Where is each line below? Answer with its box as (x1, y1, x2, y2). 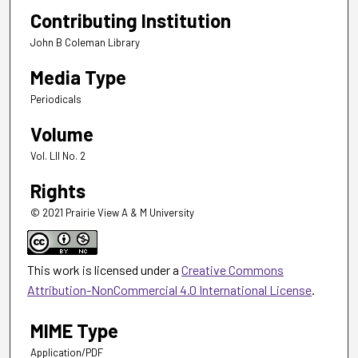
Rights (30, 179, 86, 203)
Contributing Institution (30, 9, 231, 33)
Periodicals (30, 93, 82, 106)
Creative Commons (181, 261, 284, 277)
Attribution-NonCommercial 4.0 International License (27, 281, 312, 297)
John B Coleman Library (30, 36, 140, 50)
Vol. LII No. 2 (30, 149, 86, 163)
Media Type (30, 66, 126, 89)
